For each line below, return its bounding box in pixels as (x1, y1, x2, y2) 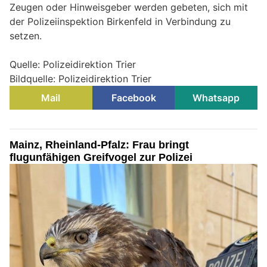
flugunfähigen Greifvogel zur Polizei (10, 151, 193, 164)
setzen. (10, 30, 42, 42)
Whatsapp (193, 92, 240, 104)
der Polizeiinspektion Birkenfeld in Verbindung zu (10, 15, 231, 28)
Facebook (111, 92, 156, 104)
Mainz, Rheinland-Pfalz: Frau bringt (10, 139, 189, 151)
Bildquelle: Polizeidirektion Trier (10, 73, 151, 85)
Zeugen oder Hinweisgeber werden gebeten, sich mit (10, 1, 248, 14)
